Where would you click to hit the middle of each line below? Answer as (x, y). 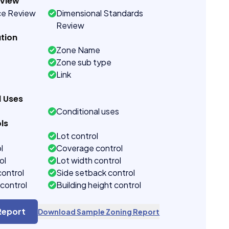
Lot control (77, 136)
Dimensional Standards (100, 13)
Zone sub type (84, 62)
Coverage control (90, 148)
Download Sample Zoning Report (99, 212)
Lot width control (89, 160)
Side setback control (96, 173)
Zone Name (78, 50)
